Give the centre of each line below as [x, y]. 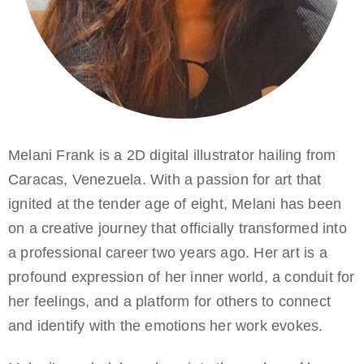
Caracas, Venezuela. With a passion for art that [165, 179]
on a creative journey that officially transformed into [178, 228]
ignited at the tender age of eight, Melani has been [175, 204]
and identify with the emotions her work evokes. [166, 325]
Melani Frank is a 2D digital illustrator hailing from [172, 155]
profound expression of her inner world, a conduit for [182, 277]
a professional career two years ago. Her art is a [168, 252]
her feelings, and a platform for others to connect [170, 301]
